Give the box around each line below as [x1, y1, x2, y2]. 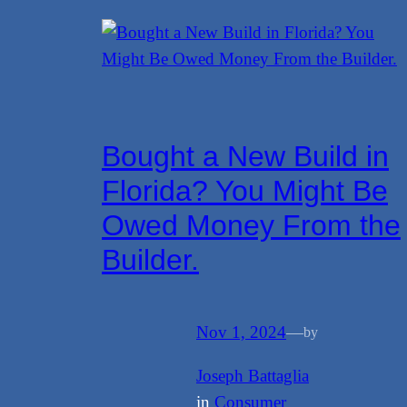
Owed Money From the [102, 209, 401, 243]
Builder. [102, 243, 199, 277]
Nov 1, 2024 [196, 323, 286, 342]
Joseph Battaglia [196, 366, 309, 386]
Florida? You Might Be [102, 174, 388, 208]
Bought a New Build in [102, 140, 389, 174]
